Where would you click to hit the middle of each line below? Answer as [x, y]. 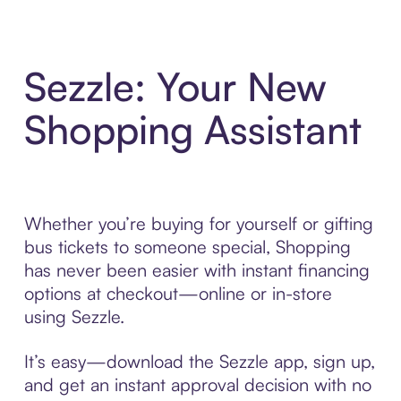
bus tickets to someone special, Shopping [187, 247]
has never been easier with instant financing [196, 270]
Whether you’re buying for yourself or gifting [198, 224]
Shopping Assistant [192, 130]
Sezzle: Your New [175, 87]
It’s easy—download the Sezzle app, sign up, [199, 362]
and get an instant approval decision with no [197, 385]
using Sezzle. [74, 317]
